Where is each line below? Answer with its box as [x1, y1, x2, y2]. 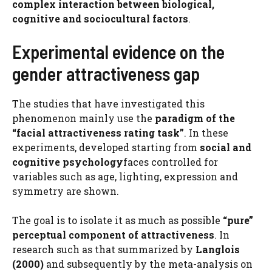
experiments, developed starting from [12, 141, 200, 154]
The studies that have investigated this [12, 97, 205, 110]
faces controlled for [123, 155, 218, 168]
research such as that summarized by [12, 243, 195, 256]
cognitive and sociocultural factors [12, 12, 188, 25]
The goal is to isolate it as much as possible [12, 214, 223, 226]
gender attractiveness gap [12, 63, 200, 84]
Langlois [195, 243, 240, 256]
